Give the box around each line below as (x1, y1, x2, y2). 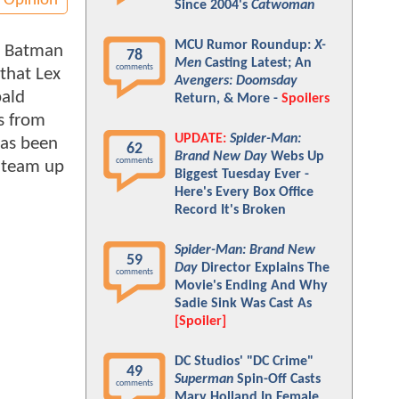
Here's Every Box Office (175, 185, 313, 199)
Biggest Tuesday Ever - (175, 167, 309, 182)
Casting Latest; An (201, 56, 312, 70)
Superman (175, 372, 233, 387)
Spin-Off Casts (233, 372, 321, 387)
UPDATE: (175, 132, 226, 146)
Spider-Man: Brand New (175, 243, 315, 257)
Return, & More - (175, 92, 281, 106)
